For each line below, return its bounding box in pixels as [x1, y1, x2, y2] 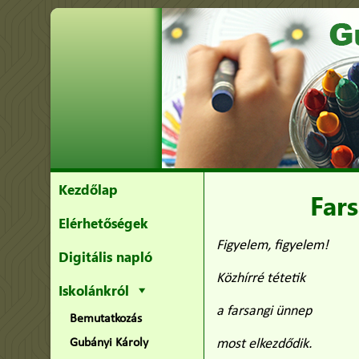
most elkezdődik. [216, 337, 313, 352]
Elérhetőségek [58, 214, 148, 232]
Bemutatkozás [69, 313, 142, 325]
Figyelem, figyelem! [216, 238, 329, 253]
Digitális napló [58, 248, 152, 265]
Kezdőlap [58, 180, 118, 198]
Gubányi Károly [69, 337, 148, 349]
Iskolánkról [58, 281, 129, 299]
